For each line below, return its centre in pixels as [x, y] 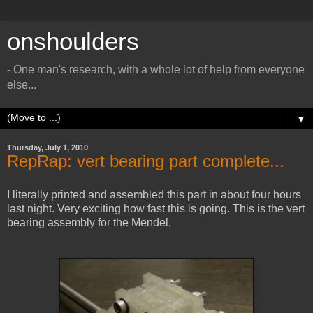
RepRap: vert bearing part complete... [146, 161]
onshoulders [73, 41]
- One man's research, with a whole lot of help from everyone [156, 70]
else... [22, 85]
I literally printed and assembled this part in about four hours [154, 194]
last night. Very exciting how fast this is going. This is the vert [156, 208]
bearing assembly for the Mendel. [89, 222]
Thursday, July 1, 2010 [48, 147]
